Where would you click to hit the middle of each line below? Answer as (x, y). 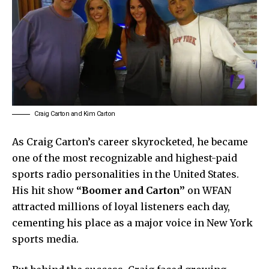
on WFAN (208, 190)
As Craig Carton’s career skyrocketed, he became (130, 141)
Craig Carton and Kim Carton (75, 113)
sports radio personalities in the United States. (125, 174)
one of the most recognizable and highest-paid (125, 158)
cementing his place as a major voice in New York (132, 222)
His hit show (44, 190)
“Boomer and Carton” (131, 190)
